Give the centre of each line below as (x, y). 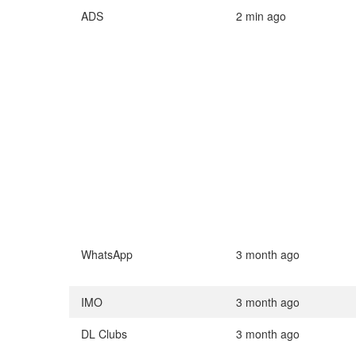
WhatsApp (107, 255)
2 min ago (261, 16)
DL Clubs (104, 334)
